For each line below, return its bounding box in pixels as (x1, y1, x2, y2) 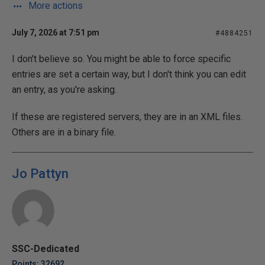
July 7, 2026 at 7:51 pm (12, 28, 99, 37)
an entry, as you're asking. (12, 84, 117, 95)
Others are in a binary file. (12, 127, 116, 138)
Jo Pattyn (12, 166, 69, 181)
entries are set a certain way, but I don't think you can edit (12, 69, 246, 80)
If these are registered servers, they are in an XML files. (12, 111, 243, 122)
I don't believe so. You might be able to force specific (12, 53, 231, 64)
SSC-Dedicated (12, 243, 79, 254)
